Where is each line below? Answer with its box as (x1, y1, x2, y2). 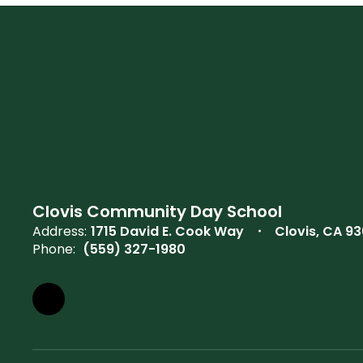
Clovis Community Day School (32, 199, 282, 223)
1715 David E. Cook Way (91, 221, 244, 241)
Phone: (32, 239, 75, 258)
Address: (32, 221, 87, 241)
